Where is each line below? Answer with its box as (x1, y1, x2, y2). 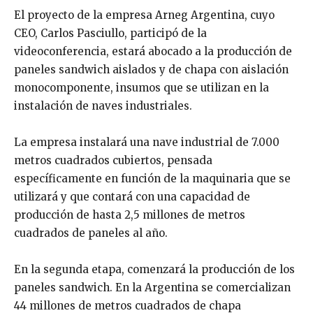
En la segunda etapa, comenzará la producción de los (14, 263, 295, 277)
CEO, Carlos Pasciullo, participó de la (14, 27, 207, 41)
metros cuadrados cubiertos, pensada (14, 154, 212, 168)
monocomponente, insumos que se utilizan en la (14, 81, 269, 95)
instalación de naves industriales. (14, 99, 192, 113)
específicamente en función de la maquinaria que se (14, 172, 291, 186)
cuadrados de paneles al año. (14, 226, 168, 240)
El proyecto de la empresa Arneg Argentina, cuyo (14, 8, 275, 22)
